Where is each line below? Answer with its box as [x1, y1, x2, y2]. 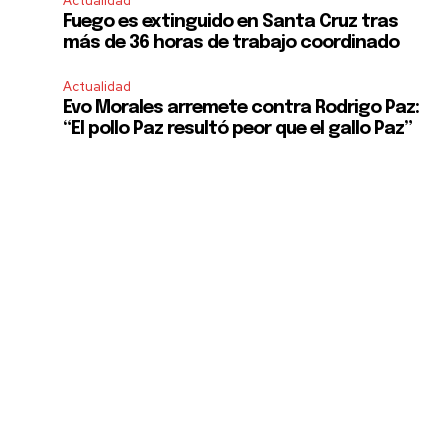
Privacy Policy [52, 292, 132, 310]
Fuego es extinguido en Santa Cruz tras [63, 12, 399, 31]
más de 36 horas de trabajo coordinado [63, 33, 400, 52]
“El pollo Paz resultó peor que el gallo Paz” [63, 119, 417, 138]
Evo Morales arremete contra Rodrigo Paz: [63, 98, 420, 117]
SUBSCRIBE [29, 239, 106, 257]
